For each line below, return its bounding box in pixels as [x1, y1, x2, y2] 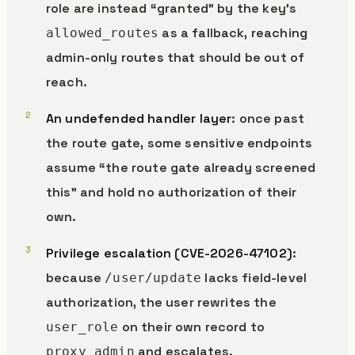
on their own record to [118, 319, 265, 335]
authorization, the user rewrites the [46, 294, 277, 311]
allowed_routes [46, 25, 159, 40]
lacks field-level [201, 269, 307, 286]
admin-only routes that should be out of [46, 49, 305, 66]
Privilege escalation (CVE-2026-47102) [46, 245, 292, 261]
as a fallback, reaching [158, 25, 308, 41]
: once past [231, 110, 305, 127]
